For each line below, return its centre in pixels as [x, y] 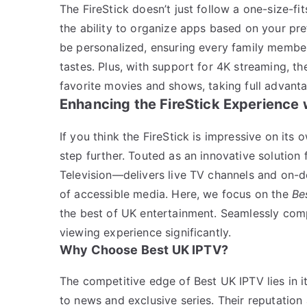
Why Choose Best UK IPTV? [144, 249]
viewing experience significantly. [146, 232]
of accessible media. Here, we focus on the [176, 194]
